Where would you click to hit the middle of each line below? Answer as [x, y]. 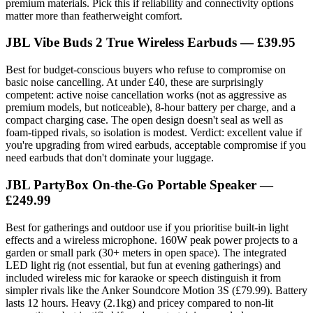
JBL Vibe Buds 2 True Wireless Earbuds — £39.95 [151, 43]
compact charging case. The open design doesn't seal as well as [144, 120]
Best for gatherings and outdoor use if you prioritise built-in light [147, 227]
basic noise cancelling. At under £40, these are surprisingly [134, 82]
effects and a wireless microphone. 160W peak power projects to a [152, 240]
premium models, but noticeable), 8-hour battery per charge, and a [151, 108]
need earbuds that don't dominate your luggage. [110, 158]
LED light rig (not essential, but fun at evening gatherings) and [143, 265]
